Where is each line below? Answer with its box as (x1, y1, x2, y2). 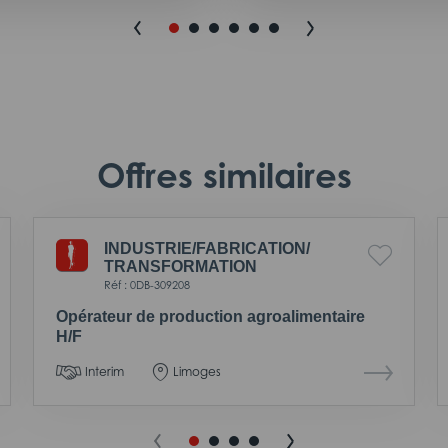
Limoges (173, 363, 221, 379)
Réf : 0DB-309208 (104, 277, 190, 292)
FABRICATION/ (196, 239, 310, 257)
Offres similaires (96, 153, 352, 196)
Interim (85, 363, 124, 379)
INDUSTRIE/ (104, 239, 196, 257)
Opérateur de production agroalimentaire (56, 307, 365, 325)
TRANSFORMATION (104, 257, 257, 275)
